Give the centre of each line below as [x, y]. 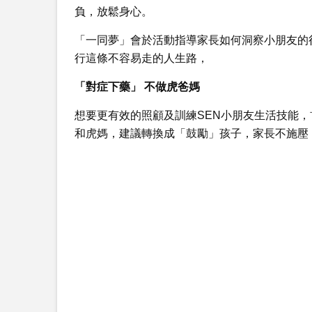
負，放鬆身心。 [114, 11]
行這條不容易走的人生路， [141, 58]
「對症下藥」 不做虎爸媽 [137, 87]
